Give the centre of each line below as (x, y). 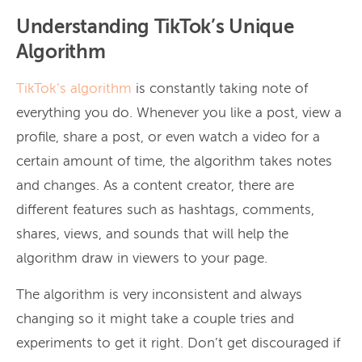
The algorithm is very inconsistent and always (159, 295)
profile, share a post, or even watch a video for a (168, 137)
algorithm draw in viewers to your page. (142, 259)
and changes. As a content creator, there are (155, 186)
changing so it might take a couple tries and (155, 319)
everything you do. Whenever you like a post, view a (179, 113)
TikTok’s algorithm (74, 89)
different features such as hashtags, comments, (165, 210)
